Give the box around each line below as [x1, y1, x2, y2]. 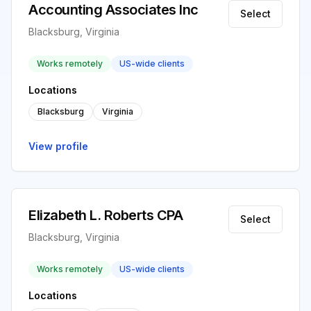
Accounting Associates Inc [28, 1, 199, 18]
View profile [28, 140, 88, 152]
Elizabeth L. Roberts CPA [28, 207, 183, 224]
